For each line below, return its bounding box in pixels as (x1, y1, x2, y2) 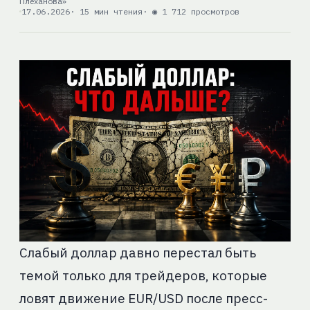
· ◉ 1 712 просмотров (142, 6, 239, 17)
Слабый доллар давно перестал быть (19, 244, 256, 261)
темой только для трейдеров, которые (19, 266, 267, 284)
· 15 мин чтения (69, 6, 143, 17)
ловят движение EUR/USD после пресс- (19, 289, 268, 307)
